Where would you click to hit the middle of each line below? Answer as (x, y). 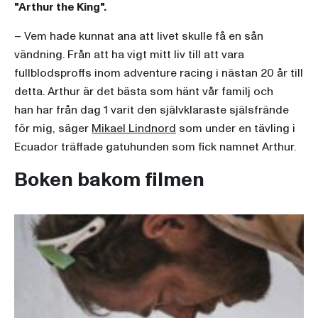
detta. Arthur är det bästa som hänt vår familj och (144, 92)
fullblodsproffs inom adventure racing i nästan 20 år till (159, 73)
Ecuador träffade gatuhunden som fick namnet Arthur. (155, 147)
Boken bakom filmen (109, 180)
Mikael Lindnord (134, 129)
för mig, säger (53, 129)
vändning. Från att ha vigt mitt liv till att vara (129, 55)
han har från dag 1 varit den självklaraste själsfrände (152, 110)
